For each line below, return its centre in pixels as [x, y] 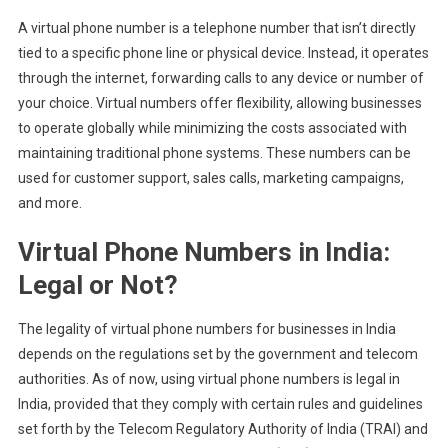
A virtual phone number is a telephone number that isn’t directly [216, 28]
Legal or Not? [97, 285]
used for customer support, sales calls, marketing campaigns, [210, 178]
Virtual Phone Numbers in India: [203, 252]
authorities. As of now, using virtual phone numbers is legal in [208, 379]
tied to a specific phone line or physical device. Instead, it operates [223, 53]
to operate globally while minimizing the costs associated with [212, 128]
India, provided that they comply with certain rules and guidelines [220, 404]
